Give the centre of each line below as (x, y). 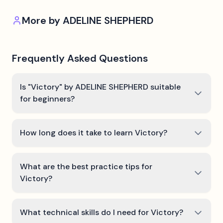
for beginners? (47, 99)
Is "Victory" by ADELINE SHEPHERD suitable (100, 87)
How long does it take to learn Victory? (94, 133)
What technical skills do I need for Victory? (102, 212)
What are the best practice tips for (86, 167)
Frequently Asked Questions (80, 58)
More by (42, 20)
